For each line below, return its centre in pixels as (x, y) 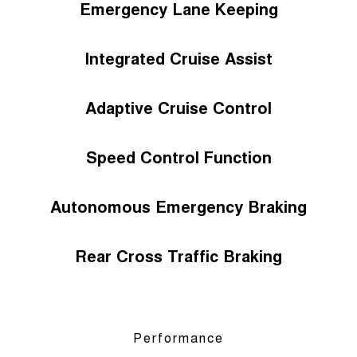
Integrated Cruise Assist (178, 57)
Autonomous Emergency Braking (178, 206)
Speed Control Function (178, 156)
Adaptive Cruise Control (178, 107)
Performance (178, 337)
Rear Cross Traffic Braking (178, 255)
